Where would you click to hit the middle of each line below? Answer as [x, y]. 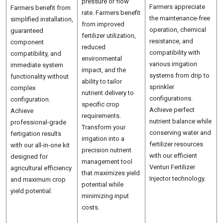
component [27, 42]
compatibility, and [36, 54]
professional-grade [38, 122]
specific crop [101, 104]
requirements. [101, 116]
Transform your [104, 127]
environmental [102, 58]
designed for [29, 157]
